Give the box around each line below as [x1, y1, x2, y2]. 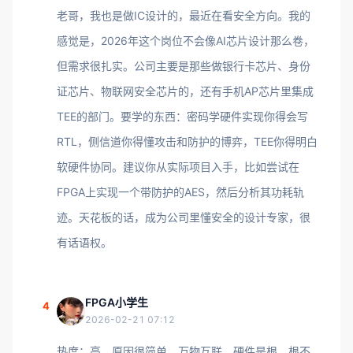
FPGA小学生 [85, 295, 148, 309]
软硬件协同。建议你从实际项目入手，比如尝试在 [57, 160, 299, 173]
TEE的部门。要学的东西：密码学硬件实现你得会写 [57, 110, 308, 123]
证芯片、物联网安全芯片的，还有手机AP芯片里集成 [57, 84, 314, 98]
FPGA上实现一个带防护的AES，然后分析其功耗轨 [57, 185, 304, 199]
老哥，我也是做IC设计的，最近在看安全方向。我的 [57, 9, 310, 22]
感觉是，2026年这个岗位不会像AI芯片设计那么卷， [57, 34, 314, 47]
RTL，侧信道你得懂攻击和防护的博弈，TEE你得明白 [57, 135, 318, 148]
